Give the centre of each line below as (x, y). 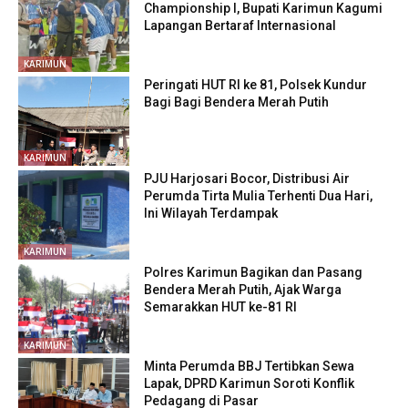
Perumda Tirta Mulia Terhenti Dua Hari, (259, 196)
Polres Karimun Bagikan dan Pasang (254, 273)
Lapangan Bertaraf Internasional (240, 26)
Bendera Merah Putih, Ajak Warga (243, 290)
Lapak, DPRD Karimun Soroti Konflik (250, 384)
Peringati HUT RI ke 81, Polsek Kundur (256, 85)
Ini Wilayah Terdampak (211, 214)
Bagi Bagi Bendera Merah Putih (237, 102)
